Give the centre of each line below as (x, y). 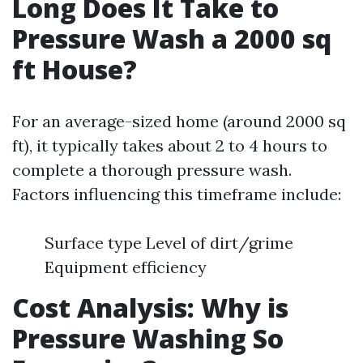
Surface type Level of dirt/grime (169, 243)
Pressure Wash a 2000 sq (172, 38)
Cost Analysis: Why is (150, 307)
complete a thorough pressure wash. (152, 170)
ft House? (75, 69)
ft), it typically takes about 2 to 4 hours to (170, 145)
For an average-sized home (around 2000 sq (179, 121)
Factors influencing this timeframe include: (177, 194)
